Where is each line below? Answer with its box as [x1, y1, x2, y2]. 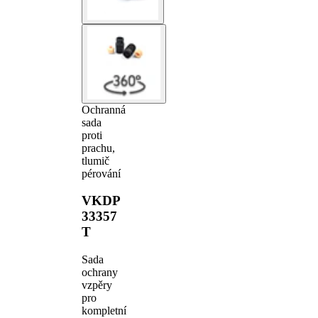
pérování [81, 167, 121, 180]
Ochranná [81, 103, 126, 116]
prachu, [81, 141, 115, 154]
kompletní [81, 305, 126, 317]
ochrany [81, 266, 118, 278]
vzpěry [81, 279, 112, 291]
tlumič [81, 154, 109, 167]
